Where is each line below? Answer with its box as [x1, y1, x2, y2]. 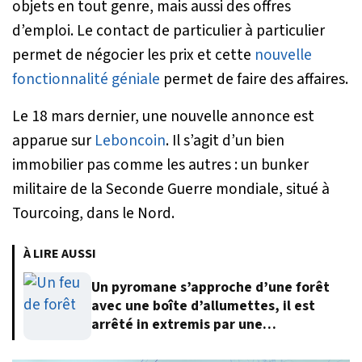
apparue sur [12, 128, 95, 152]
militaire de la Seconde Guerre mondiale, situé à [12, 177, 330, 200]
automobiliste [91, 333, 183, 354]
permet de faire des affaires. [160, 67, 348, 90]
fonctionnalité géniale [12, 67, 160, 90]
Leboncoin [95, 128, 166, 152]
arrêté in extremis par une [91, 314, 263, 335]
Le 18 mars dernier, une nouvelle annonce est [12, 104, 314, 128]
